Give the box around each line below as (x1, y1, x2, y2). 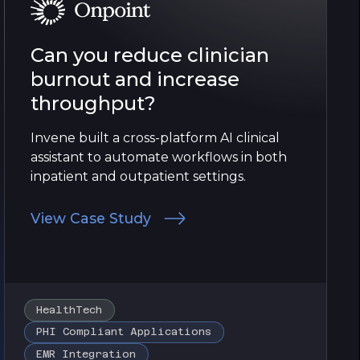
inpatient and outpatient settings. (31, 168, 246, 184)
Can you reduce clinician (31, 43, 269, 67)
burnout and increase (31, 67, 239, 91)
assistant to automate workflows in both (31, 149, 287, 165)
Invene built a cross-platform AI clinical (31, 129, 280, 145)
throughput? (31, 91, 156, 115)
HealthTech (36, 303, 103, 316)
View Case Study (31, 209, 151, 227)
